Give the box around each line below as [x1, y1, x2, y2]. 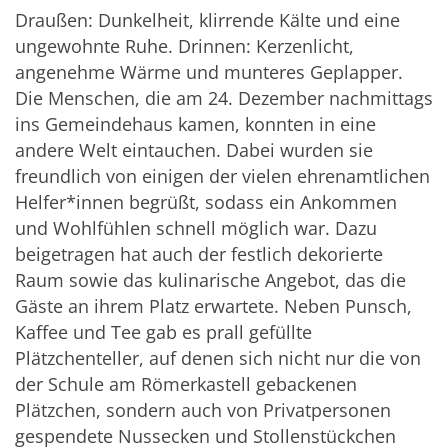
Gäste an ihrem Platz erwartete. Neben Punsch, [15, 294, 412, 319]
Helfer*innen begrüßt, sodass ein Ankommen [15, 190, 397, 215]
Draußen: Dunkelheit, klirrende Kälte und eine [15, 8, 400, 33]
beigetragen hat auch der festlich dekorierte [15, 242, 383, 267]
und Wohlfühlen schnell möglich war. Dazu [15, 216, 377, 241]
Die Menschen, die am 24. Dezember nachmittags [15, 86, 433, 111]
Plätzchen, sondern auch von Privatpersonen [15, 398, 391, 423]
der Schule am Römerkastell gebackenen [15, 372, 357, 397]
